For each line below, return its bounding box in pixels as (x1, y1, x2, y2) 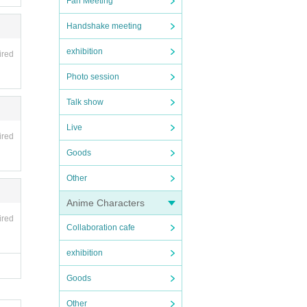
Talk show (66, 97, 103, 107)
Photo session (66, 72, 119, 82)
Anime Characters (66, 197, 145, 208)
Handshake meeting (66, 21, 142, 31)
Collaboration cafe (66, 223, 135, 232)
